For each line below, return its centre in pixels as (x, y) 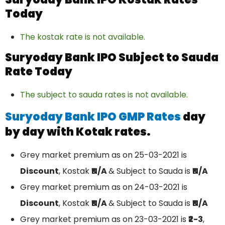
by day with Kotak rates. (78, 132)
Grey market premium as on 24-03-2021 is (104, 187)
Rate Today (40, 72)
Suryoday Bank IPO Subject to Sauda (112, 58)
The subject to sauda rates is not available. (104, 95)
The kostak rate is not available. (83, 37)
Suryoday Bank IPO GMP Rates (93, 117)
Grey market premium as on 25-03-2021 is (103, 155)
